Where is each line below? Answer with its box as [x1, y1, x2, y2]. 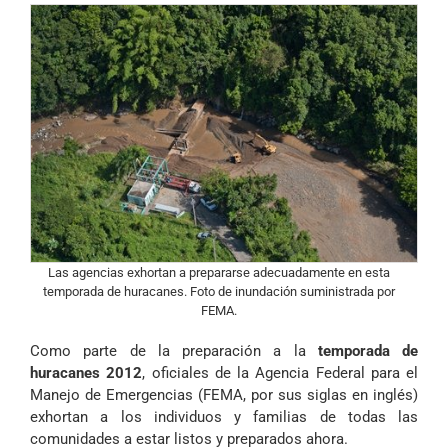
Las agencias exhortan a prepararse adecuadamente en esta [48, 264, 390, 280]
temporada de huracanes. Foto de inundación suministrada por [43, 283, 395, 299]
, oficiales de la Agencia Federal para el [142, 363, 418, 382]
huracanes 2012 [30, 363, 143, 382]
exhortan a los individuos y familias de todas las [30, 407, 418, 426]
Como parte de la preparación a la [30, 341, 318, 360]
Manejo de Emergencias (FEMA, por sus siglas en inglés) [30, 385, 418, 404]
